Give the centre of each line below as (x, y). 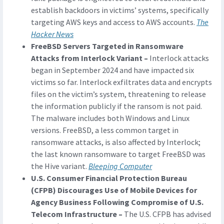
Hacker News (52, 34)
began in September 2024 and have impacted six (112, 70)
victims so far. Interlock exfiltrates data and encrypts (121, 82)
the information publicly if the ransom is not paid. (116, 106)
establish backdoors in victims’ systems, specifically (120, 10)
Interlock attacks (179, 58)
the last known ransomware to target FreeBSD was (118, 154)
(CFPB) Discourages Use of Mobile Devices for (114, 190)
